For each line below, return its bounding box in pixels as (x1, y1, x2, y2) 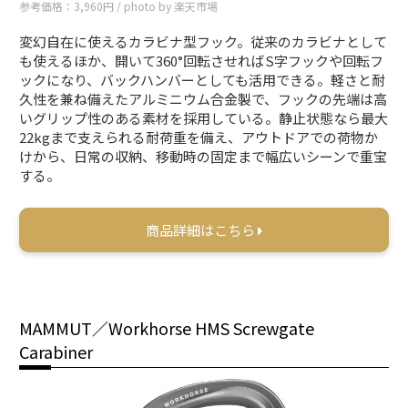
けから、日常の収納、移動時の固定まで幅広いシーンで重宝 (19, 147, 388, 167)
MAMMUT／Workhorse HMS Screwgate (19, 316, 315, 341)
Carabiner (19, 340, 94, 364)
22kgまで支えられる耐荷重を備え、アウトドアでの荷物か (19, 127, 379, 148)
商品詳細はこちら (146, 220, 258, 240)
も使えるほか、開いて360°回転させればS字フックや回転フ (19, 51, 384, 71)
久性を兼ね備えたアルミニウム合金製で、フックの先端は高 (19, 89, 388, 109)
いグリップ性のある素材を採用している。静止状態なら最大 (19, 108, 389, 128)
